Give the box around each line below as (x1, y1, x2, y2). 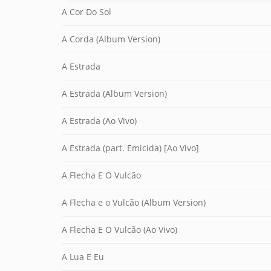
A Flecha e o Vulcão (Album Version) (62, 197, 206, 208)
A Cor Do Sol (62, 6, 111, 18)
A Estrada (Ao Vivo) (62, 115, 137, 126)
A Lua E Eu (62, 251, 104, 263)
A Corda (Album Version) (62, 33, 160, 45)
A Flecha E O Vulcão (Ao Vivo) (62, 224, 177, 235)
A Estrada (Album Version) (62, 88, 167, 99)
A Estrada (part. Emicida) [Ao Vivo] (62, 142, 199, 154)
